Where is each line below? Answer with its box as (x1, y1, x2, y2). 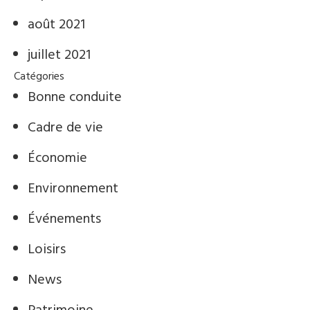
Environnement (28, 178, 118, 200)
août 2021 (28, 14, 85, 36)
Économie (28, 147, 87, 170)
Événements (28, 208, 101, 230)
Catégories (14, 68, 64, 86)
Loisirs (28, 239, 66, 261)
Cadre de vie (28, 117, 103, 139)
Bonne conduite (28, 86, 122, 109)
